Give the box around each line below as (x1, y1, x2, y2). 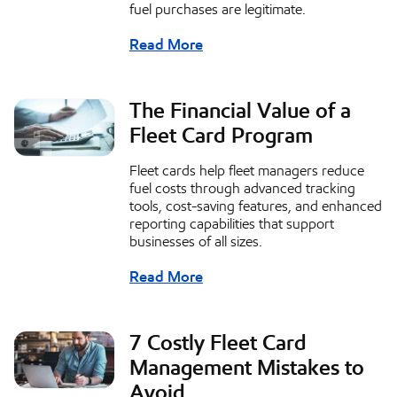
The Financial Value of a (129, 97, 351, 125)
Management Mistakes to (129, 354, 364, 382)
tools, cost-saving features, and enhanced (129, 198, 382, 215)
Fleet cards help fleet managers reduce (129, 162, 364, 180)
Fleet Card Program (129, 122, 313, 150)
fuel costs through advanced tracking (129, 180, 355, 198)
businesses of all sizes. (129, 233, 262, 251)
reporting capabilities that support (129, 215, 334, 233)
